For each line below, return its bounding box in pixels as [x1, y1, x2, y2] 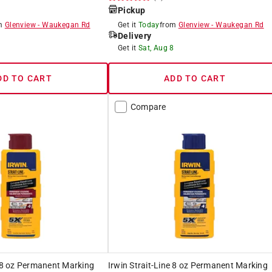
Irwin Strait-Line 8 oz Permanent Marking [107, 260, 268, 270]
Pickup [117, 5, 146, 15]
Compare [130, 101, 166, 112]
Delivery [117, 30, 152, 41]
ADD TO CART [164, 73, 226, 83]
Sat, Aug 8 [138, 43, 174, 52]
